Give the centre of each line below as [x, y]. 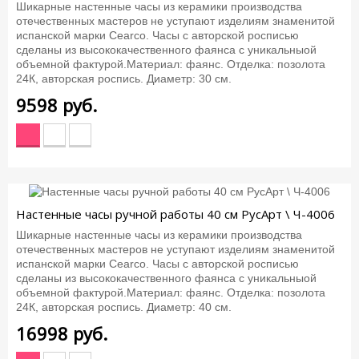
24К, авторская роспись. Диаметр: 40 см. [124, 307]
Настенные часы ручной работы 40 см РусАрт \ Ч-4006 [175, 214]
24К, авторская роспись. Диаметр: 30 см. [124, 78]
